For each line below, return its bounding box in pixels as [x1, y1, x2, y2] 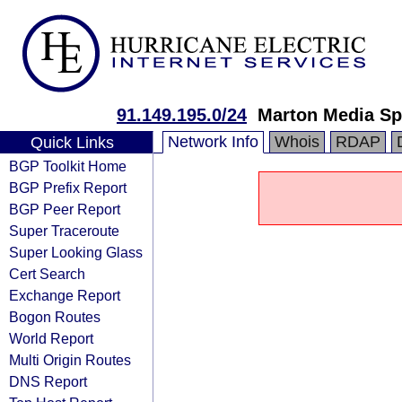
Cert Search [9, 266, 85, 282]
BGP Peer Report [9, 201, 120, 217]
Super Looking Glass [9, 244, 143, 260]
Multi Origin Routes [9, 352, 131, 368]
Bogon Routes [9, 309, 100, 325]
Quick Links [30, 134, 114, 152]
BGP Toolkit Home [9, 158, 127, 174]
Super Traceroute [9, 223, 119, 239]
